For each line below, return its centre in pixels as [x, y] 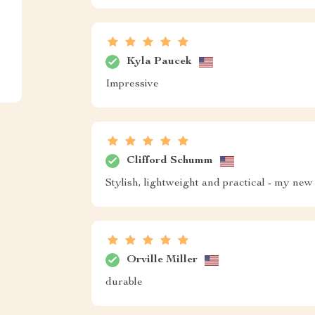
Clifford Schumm [169, 161]
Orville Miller [162, 260]
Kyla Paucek [159, 62]
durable [124, 283]
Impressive [132, 84]
